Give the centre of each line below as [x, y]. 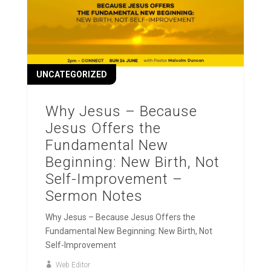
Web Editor [73, 265]
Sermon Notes [94, 196]
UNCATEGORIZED [71, 75]
